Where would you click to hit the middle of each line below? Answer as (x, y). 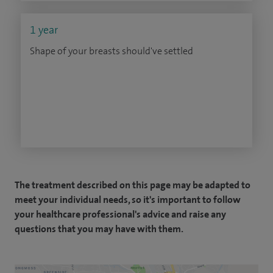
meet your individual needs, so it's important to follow (128, 200)
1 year (44, 30)
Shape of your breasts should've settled (112, 51)
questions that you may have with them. (99, 229)
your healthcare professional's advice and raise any (120, 214)
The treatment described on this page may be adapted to (133, 185)
